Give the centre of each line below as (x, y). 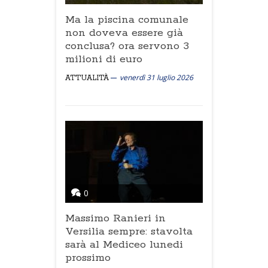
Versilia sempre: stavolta (129, 232)
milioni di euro (104, 59)
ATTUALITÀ (87, 78)
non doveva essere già (124, 33)
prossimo (88, 258)
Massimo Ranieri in (115, 218)
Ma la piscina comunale (127, 20)
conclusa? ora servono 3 (127, 46)
